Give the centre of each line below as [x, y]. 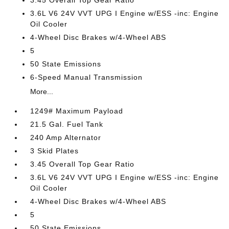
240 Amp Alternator [66, 138]
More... [42, 91]
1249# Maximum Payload [77, 111]
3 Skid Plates [55, 151]
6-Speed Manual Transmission [87, 77]
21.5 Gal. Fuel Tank [67, 124]
